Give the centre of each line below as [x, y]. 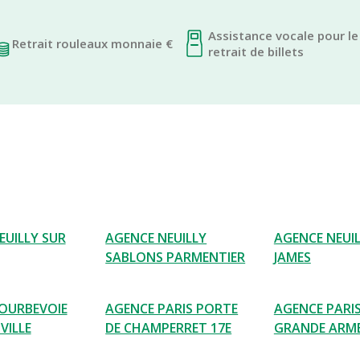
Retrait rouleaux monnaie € [92, 43]
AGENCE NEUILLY [156, 238]
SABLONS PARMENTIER [176, 257]
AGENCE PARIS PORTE [172, 309]
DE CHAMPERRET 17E [169, 328]
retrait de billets [256, 51]
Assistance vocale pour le [283, 35]
